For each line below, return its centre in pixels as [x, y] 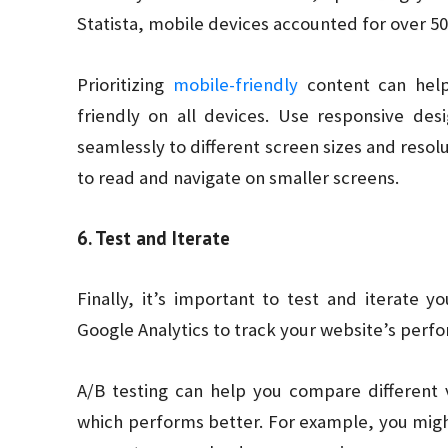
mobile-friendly [235, 84]
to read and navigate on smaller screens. [238, 177]
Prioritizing [125, 84]
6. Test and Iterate [153, 237]
